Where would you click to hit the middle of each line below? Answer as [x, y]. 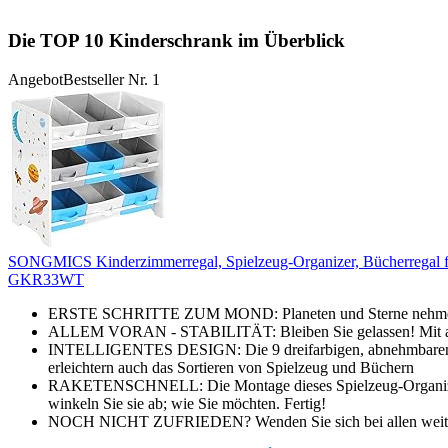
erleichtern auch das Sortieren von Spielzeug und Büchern [231, 367]
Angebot [35, 79]
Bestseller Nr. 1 [111, 79]
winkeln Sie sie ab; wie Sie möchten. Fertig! [187, 403]
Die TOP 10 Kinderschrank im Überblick [176, 41]
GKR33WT [46, 279]
